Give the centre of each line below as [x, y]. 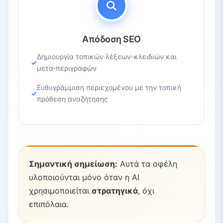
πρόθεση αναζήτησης [72, 99]
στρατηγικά [115, 191]
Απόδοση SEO [111, 39]
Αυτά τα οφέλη [147, 164]
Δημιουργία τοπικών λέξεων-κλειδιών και [107, 57]
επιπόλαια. [49, 204]
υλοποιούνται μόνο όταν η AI [84, 177]
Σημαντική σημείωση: [73, 164]
